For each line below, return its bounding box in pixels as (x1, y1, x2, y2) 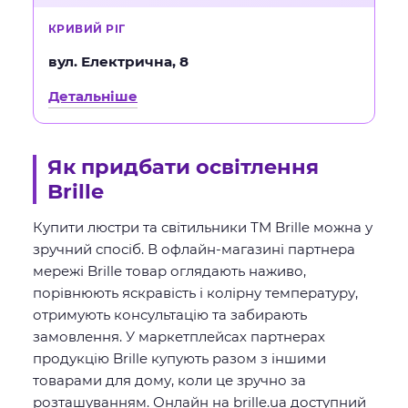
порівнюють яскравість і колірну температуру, (33, 284, 358, 301)
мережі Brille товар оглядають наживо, (33, 262, 306, 280)
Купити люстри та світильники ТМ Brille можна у (33, 219, 372, 236)
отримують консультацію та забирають (33, 306, 307, 323)
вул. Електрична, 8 (48, 53, 189, 70)
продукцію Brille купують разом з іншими (33, 350, 326, 367)
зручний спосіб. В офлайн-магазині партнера (33, 240, 355, 258)
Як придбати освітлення (47, 154, 319, 179)
